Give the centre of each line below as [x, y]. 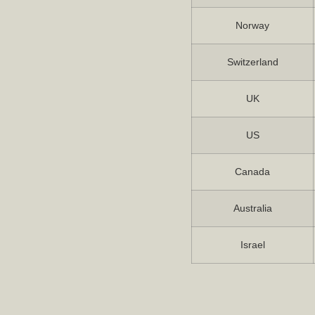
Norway [252, 26]
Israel [252, 245]
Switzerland [252, 62]
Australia [252, 208]
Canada [252, 172]
